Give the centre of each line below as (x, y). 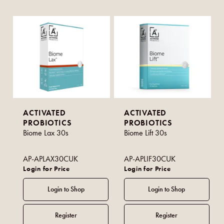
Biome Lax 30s (46, 132)
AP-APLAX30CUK (51, 158)
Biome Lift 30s (146, 132)
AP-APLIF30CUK (150, 158)
